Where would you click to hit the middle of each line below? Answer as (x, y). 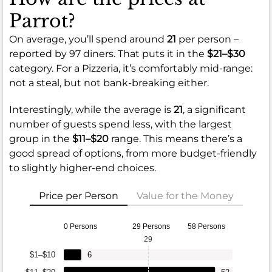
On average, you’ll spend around (88, 39)
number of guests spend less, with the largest (121, 124)
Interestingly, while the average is (91, 110)
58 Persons (206, 227)
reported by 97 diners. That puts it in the (108, 54)
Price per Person (78, 196)
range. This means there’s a (175, 139)
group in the (41, 139)
